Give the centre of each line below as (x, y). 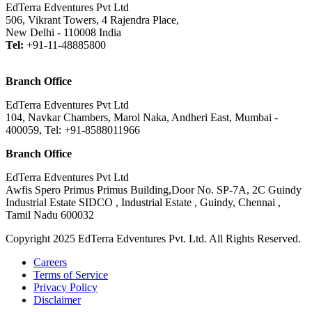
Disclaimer (57, 299)
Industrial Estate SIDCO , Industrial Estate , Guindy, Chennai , (143, 202)
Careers (50, 262)
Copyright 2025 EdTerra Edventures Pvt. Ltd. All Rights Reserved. (153, 238)
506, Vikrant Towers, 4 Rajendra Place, (92, 19)
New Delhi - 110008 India (63, 32)
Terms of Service (71, 274)
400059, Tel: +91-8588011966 (73, 130)
